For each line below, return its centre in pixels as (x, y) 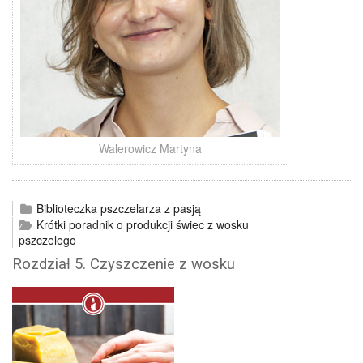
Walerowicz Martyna (150, 149)
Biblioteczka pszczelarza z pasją (118, 209)
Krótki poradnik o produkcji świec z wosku (142, 225)
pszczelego (47, 240)
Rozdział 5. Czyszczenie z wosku (124, 265)
